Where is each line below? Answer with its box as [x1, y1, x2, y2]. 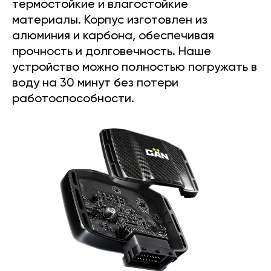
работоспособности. [12, 93, 134, 106]
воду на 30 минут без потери [12, 77, 178, 90]
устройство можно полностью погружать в [12, 62, 257, 74]
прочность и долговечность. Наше [12, 46, 211, 59]
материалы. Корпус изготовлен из [12, 15, 207, 27]
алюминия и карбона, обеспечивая [12, 30, 214, 43]
